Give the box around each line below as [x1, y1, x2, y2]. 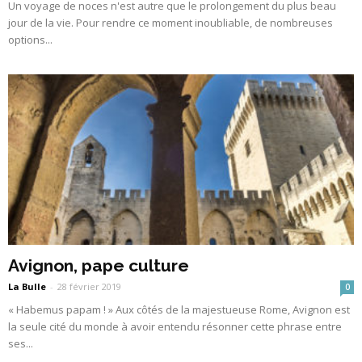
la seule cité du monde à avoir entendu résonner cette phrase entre [8, 318, 342, 334]
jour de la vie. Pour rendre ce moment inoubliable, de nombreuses [8, 15, 333, 30]
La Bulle [8, 280, 46, 293]
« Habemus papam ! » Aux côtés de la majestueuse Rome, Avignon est [8, 301, 350, 317]
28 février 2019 [57, 280, 121, 293]
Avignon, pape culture [8, 255, 189, 276]
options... [8, 32, 53, 47]
